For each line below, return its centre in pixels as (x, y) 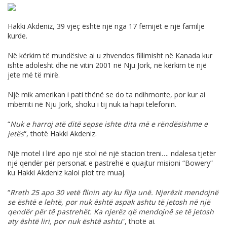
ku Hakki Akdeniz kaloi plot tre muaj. (67, 173)
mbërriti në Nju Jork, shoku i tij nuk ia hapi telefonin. (92, 104)
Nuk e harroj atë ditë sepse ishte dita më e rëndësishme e (109, 124)
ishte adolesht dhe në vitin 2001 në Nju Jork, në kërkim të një (107, 65)
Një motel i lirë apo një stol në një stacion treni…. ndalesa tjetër (112, 154)
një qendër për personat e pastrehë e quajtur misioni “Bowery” (110, 163)
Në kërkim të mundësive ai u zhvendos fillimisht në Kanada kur (110, 56)
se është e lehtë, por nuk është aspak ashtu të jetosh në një (109, 202)
